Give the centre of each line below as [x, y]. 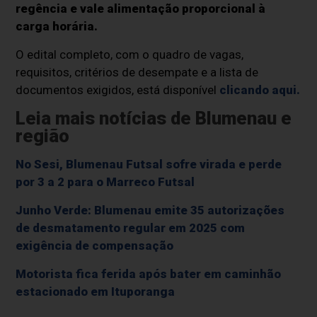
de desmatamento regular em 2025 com [131, 227]
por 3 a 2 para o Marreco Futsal [105, 181]
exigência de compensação [95, 245]
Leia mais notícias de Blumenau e [154, 118]
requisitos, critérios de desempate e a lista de [137, 72]
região [43, 136]
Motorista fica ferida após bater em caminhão [149, 273]
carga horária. [57, 26]
